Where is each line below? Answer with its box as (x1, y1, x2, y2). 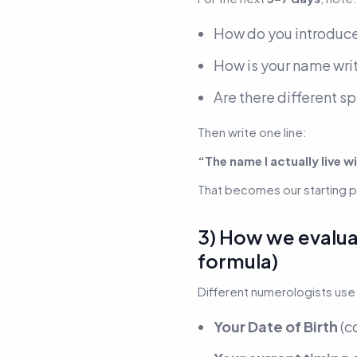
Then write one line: (198, 124, 307, 139)
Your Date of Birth (214, 316, 338, 335)
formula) (198, 248, 278, 273)
